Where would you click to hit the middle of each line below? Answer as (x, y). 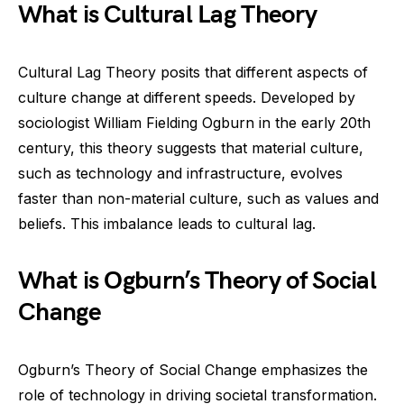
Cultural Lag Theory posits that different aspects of (193, 73)
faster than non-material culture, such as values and (198, 199)
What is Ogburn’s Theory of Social (197, 281)
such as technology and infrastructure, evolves (180, 174)
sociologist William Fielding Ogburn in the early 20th (194, 123)
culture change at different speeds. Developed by (187, 98)
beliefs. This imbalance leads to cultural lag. (167, 224)
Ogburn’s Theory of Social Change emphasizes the (193, 370)
